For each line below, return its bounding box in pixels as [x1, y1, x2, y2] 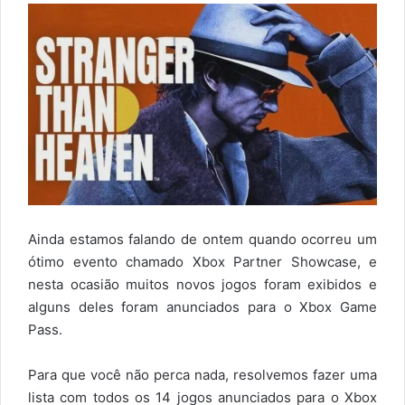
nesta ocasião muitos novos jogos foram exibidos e [28, 275, 377, 293]
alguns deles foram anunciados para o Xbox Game [28, 297, 377, 316]
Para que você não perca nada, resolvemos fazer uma [28, 365, 377, 383]
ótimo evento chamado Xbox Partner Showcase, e [28, 252, 377, 270]
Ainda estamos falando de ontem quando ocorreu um [28, 230, 377, 248]
